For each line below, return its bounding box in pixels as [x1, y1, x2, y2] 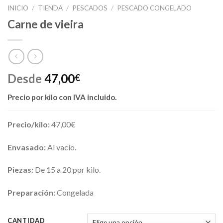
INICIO [7, 4, 28, 12]
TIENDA [38, 4, 63, 12]
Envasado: [7, 142, 46, 152]
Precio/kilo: [7, 119, 51, 129]
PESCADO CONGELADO [117, 4, 192, 12]
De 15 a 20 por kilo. [35, 165, 101, 175]
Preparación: [7, 188, 57, 198]
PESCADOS [72, 4, 108, 12]
